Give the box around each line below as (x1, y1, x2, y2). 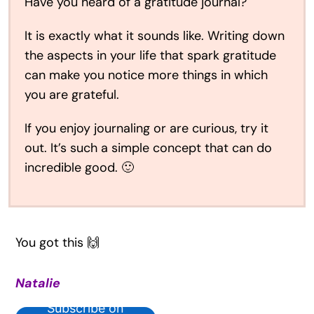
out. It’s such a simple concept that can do (24, 139, 272, 156)
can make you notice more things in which (24, 66, 268, 83)
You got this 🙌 (15, 233, 100, 251)
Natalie (15, 274, 60, 292)
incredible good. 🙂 (24, 158, 134, 176)
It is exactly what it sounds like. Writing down (24, 27, 285, 44)
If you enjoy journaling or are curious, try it (24, 119, 268, 137)
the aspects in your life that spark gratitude (24, 46, 276, 64)
